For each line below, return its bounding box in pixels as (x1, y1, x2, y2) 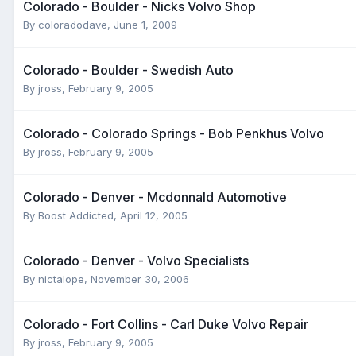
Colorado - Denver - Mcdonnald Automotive (23, 188, 287, 205)
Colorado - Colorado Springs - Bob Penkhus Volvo (23, 125, 324, 141)
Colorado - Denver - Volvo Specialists (23, 252, 249, 269)
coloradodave (38, 17, 107, 31)
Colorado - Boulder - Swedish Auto (23, 61, 234, 78)
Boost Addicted (38, 208, 114, 222)
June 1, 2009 (114, 17, 177, 31)
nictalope (38, 272, 84, 285)
